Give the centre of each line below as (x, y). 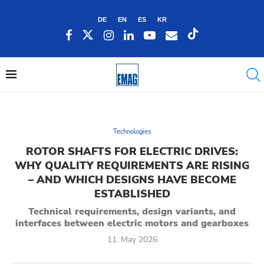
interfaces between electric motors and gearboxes (132, 223)
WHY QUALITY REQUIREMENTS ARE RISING (132, 166)
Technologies (132, 132)
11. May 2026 (132, 240)
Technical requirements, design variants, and (132, 212)
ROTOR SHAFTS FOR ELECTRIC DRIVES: (132, 151)
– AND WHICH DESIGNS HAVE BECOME (132, 180)
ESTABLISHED (132, 194)
